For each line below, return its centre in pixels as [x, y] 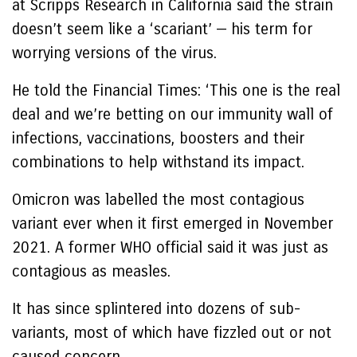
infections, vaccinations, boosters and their [158, 138]
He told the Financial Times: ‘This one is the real [176, 90]
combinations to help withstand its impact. [158, 162]
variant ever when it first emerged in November [173, 224]
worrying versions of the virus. [114, 53]
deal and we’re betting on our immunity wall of [173, 114]
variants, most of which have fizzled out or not [172, 333]
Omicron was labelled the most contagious [158, 200]
